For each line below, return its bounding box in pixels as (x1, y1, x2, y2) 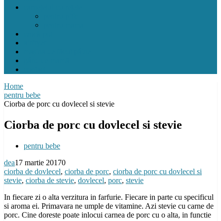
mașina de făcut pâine (24, 47, 91, 56)
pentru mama (43, 21, 84, 29)
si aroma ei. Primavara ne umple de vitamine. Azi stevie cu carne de (4, 201, 214, 210)
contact (24, 65, 46, 74)
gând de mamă (24, 56, 69, 65)
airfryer (24, 38, 46, 47)
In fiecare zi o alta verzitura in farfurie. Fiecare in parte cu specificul (4, 192, 214, 201)
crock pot (24, 30, 53, 38)
